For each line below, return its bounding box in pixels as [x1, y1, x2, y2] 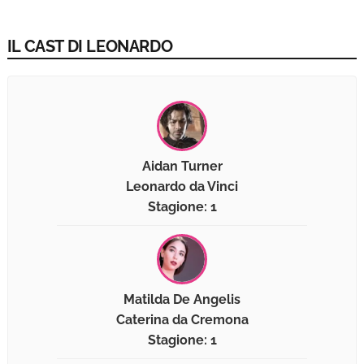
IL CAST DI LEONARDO [6, 37, 173, 57]
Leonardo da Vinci [126, 179, 238, 195]
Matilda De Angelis [123, 292, 240, 308]
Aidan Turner [141, 158, 223, 175]
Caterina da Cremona [115, 312, 249, 328]
